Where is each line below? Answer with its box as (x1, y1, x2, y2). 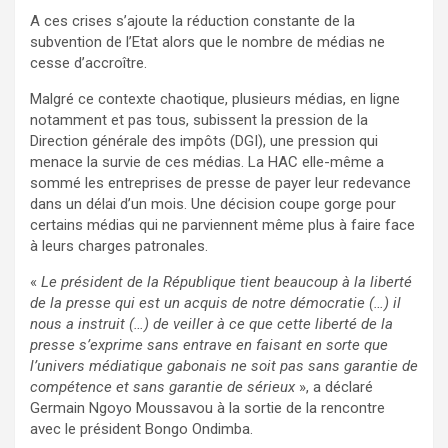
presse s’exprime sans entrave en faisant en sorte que (30, 336, 388, 355)
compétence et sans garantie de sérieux (30, 378, 295, 397)
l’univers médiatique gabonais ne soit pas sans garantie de (30, 357, 418, 376)
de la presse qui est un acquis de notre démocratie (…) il (30, 294, 401, 313)
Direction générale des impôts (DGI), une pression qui (30, 132, 378, 151)
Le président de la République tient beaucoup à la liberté (41, 273, 412, 292)
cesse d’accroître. (30, 54, 147, 73)
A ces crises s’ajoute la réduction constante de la (30, 12, 355, 31)
